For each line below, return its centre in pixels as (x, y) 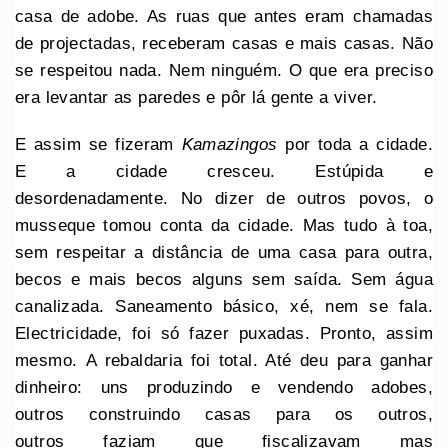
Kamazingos (229, 144)
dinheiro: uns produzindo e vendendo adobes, (224, 387)
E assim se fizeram (98, 144)
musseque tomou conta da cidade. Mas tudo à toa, (224, 225)
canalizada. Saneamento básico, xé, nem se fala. (224, 306)
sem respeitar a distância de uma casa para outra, (224, 252)
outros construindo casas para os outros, (224, 414)
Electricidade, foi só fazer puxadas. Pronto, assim (224, 333)
